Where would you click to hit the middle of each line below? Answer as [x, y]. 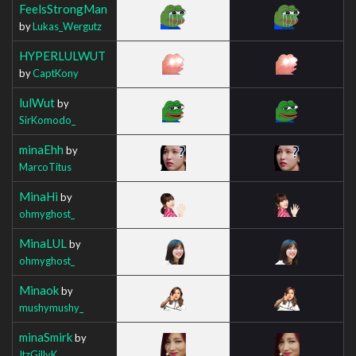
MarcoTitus [45, 166]
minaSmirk [46, 337]
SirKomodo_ [47, 120]
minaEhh [41, 149]
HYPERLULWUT [62, 55]
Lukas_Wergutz [67, 26]
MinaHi [39, 196]
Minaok [39, 290]
